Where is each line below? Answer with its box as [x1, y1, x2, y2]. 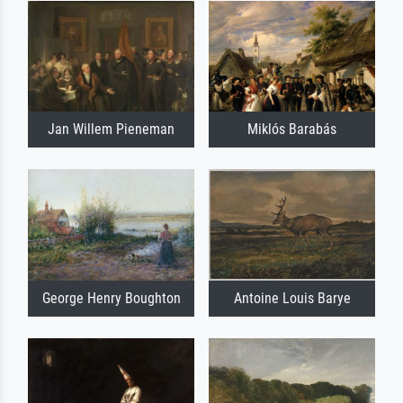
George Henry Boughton [41, 289, 181, 307]
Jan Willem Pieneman [48, 121, 175, 139]
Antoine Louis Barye [233, 289, 351, 307]
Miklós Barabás [247, 121, 336, 139]
